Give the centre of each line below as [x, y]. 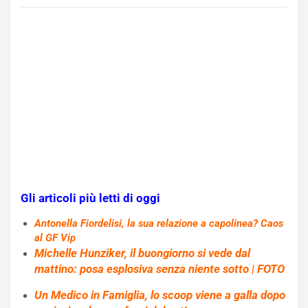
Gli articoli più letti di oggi [90, 198]
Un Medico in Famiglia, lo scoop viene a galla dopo [160, 295]
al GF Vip [55, 238]
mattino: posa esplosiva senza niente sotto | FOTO [159, 268]
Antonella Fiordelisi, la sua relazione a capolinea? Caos [159, 223]
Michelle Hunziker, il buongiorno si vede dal [142, 253]
